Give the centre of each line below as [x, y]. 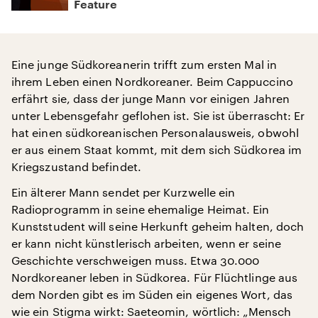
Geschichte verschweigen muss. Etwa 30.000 [136, 260]
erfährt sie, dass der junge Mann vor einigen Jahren [151, 98]
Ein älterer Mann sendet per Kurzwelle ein [124, 192]
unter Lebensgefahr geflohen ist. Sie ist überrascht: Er [158, 115]
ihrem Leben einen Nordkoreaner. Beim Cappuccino [152, 81]
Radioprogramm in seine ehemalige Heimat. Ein [141, 209]
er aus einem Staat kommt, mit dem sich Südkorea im [157, 149]
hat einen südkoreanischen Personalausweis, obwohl [155, 132]
